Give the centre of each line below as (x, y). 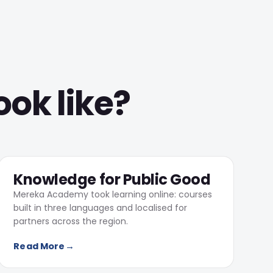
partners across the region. (71, 221)
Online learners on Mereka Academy (155, 140)
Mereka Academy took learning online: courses (113, 194)
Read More (39, 246)
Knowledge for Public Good (112, 179)
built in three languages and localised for (101, 208)
